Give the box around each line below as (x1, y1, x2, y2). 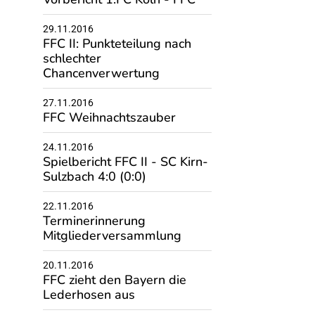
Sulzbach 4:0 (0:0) (42, 168, 146, 185)
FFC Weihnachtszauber (42, 109, 176, 126)
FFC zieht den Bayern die (42, 271, 186, 288)
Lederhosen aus (42, 286, 135, 303)
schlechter (42, 50, 101, 67)
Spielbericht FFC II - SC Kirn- (42, 153, 208, 170)
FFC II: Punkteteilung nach (42, 35, 191, 52)
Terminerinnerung (42, 212, 146, 229)
